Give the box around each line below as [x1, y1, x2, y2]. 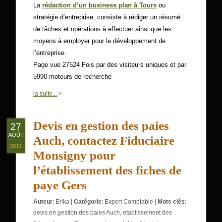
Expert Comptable [105, 198, 154, 205]
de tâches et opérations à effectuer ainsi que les [33, 25, 172, 33]
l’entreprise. [33, 49, 67, 56]
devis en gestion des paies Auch [33, 209, 120, 216]
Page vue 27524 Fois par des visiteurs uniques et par [33, 61, 187, 68]
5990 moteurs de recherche [33, 73, 112, 80]
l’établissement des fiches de [33, 164, 182, 177]
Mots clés [158, 198, 185, 205]
